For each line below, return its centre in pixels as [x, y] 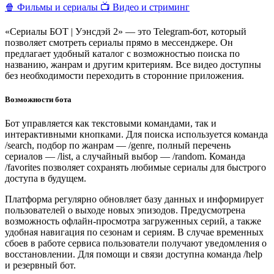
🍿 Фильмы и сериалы [53, 7]
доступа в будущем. [46, 179]
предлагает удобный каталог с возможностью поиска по [122, 53]
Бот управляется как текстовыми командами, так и [111, 124]
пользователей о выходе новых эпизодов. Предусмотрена [125, 210]
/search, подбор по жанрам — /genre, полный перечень [118, 146]
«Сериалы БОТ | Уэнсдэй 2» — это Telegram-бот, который [126, 31]
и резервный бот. [40, 265]
